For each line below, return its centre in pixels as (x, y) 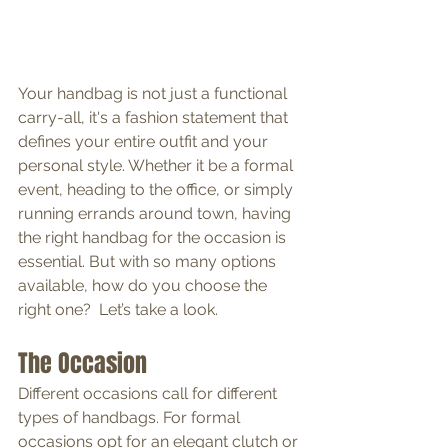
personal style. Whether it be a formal (157, 166)
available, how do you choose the (144, 286)
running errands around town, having (156, 214)
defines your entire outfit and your (145, 142)
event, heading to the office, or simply (157, 190)
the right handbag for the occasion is (154, 238)
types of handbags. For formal (131, 418)
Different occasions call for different (149, 394)
